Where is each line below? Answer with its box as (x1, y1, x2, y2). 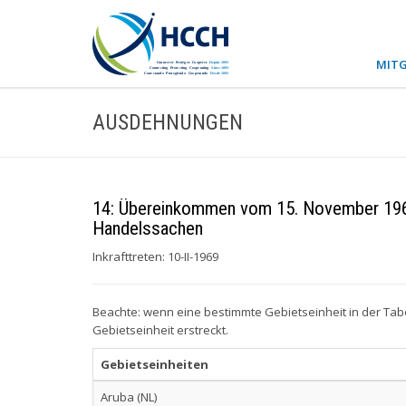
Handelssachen (92, 217, 203, 239)
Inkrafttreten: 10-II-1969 (92, 248, 218, 265)
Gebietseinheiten (101, 356, 208, 372)
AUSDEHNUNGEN (92, 110, 243, 135)
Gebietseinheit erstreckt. (92, 322, 228, 338)
